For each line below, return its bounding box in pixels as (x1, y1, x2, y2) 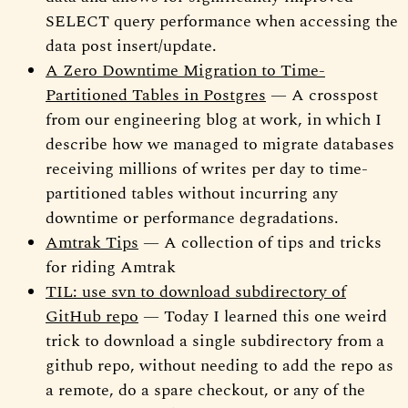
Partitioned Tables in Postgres (46, 82, 266, 107)
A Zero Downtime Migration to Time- (46, 57, 325, 83)
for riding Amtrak (46, 254, 176, 280)
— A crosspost (266, 82, 378, 107)
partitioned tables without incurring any (46, 180, 338, 206)
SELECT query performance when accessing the (46, 8, 398, 34)
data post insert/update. (46, 33, 217, 58)
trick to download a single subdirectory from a (46, 328, 384, 353)
